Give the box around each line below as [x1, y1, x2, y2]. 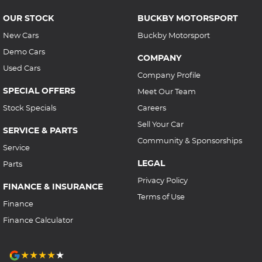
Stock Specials [3, 103, 56, 113]
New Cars [3, 30, 39, 40]
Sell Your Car [137, 119, 184, 129]
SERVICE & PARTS [3, 125, 78, 136]
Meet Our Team [137, 87, 196, 96]
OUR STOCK [3, 13, 54, 24]
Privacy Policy [137, 175, 188, 185]
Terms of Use [137, 192, 185, 202]
